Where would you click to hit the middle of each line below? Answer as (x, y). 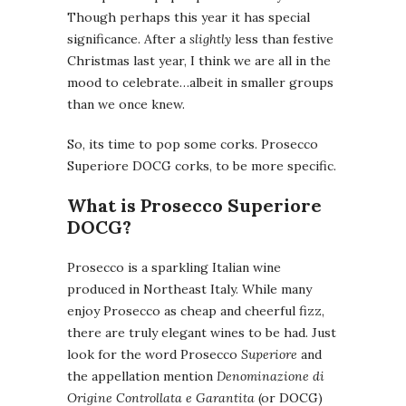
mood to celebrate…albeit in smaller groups (200, 82)
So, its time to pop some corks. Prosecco (193, 144)
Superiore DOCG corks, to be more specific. (202, 165)
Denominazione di (271, 376)
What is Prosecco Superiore (194, 205)
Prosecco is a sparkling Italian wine (174, 267)
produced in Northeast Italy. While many (189, 289)
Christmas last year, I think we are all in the (199, 60)
